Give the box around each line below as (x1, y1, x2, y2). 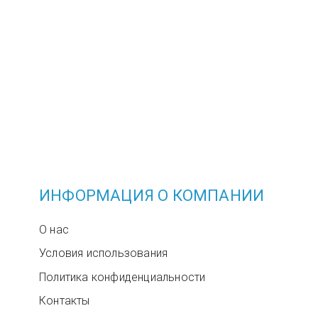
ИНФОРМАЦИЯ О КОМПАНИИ (39, 187, 265, 204)
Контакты (39, 294, 90, 308)
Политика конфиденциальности (39, 270, 206, 284)
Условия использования (39, 246, 168, 261)
